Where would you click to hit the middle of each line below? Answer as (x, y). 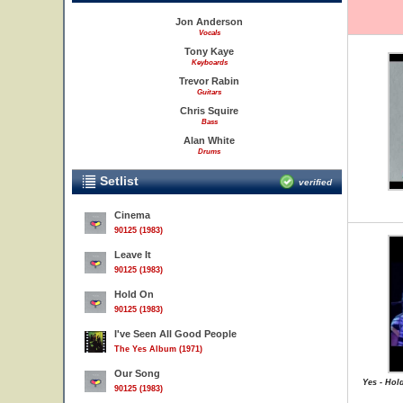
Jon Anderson (209, 22)
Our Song (137, 373)
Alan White (209, 140)
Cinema (132, 215)
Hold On (134, 294)
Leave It (133, 255)
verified (315, 182)
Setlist (117, 181)
